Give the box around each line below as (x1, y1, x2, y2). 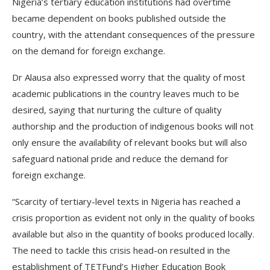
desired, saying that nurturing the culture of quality (12, 104, 222, 116)
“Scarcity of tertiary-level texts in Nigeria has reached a (12, 195, 240, 207)
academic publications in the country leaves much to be (12, 87, 239, 99)
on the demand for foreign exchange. (12, 45, 165, 57)
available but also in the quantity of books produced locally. (12, 228, 254, 240)
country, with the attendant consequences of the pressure (12, 28, 255, 40)
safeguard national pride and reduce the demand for (12, 152, 228, 165)
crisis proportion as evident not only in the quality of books (12, 212, 255, 224)
